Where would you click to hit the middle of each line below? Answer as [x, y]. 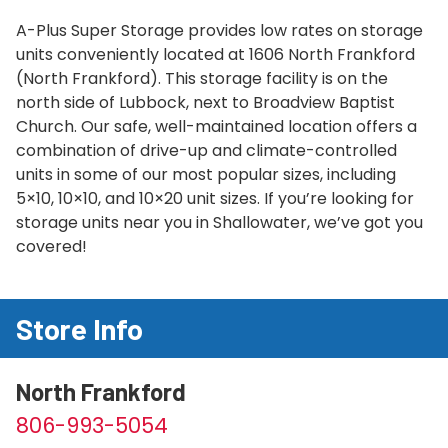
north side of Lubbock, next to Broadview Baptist [205, 103]
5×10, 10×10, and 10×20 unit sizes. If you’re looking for [215, 199]
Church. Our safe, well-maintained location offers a [216, 127]
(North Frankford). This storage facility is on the [202, 79]
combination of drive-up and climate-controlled [206, 151]
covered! [51, 247]
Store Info [79, 329]
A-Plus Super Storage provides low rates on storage [219, 31]
